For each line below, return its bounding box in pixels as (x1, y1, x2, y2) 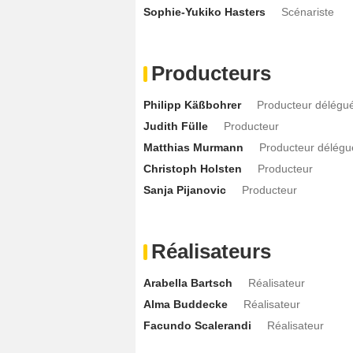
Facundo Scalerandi (143, 318, 251, 332)
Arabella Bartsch (143, 276, 232, 289)
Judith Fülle (143, 119, 208, 132)
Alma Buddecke (143, 297, 228, 310)
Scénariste (281, 5, 334, 18)
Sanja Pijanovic (143, 183, 226, 196)
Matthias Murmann (143, 140, 243, 154)
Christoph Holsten (143, 162, 242, 175)
